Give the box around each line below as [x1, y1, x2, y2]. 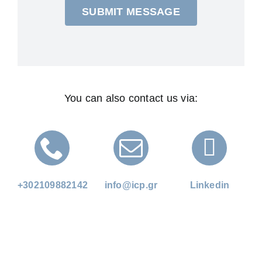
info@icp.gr [104, 180, 158, 190]
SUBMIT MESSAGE [82, 5, 180, 18]
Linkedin [189, 180, 230, 190]
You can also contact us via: [64, 92, 198, 104]
